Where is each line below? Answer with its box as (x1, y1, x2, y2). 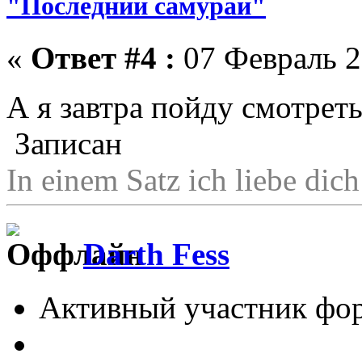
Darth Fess (83, 236, 229, 271)
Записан (6, 125, 122, 161)
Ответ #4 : (31, 40, 175, 75)
